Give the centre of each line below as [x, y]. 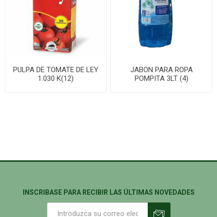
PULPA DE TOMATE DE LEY [55, 70]
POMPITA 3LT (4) [161, 78]
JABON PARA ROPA [161, 70]
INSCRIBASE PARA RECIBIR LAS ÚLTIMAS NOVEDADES [108, 192]
